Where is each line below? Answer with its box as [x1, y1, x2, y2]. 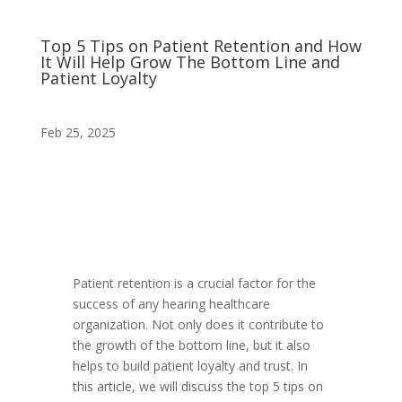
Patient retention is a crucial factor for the [72, 275, 316, 292]
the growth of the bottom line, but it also [72, 336, 310, 354]
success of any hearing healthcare [72, 295, 270, 312]
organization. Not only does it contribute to [72, 316, 324, 333]
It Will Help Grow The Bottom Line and [39, 51, 340, 73]
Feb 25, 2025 [39, 124, 116, 141]
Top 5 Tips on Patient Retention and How [39, 35, 362, 57]
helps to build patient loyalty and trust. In [72, 357, 308, 374]
